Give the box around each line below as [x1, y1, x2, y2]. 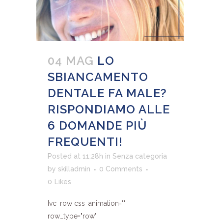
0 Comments [99, 165, 142, 173]
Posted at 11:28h [48, 152, 103, 161]
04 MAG [48, 54, 94, 68]
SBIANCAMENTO [48, 70, 148, 84]
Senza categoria [112, 152, 167, 161]
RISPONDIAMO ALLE [48, 102, 170, 117]
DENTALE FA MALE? [48, 86, 167, 101]
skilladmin [58, 165, 90, 173]
